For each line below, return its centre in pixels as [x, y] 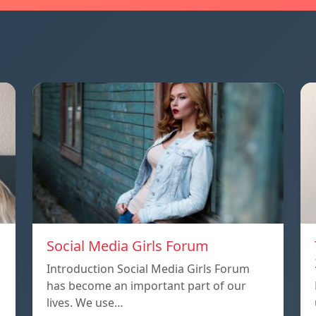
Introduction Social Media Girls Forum [148, 268]
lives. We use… [85, 302]
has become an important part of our [146, 285]
